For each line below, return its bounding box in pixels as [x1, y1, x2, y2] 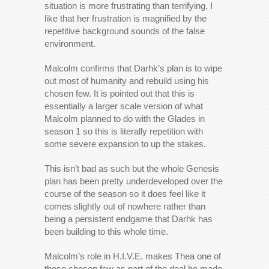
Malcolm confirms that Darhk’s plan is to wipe [44, 62, 222, 73]
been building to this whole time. [44, 226, 168, 237]
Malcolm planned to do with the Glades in [44, 113, 205, 124]
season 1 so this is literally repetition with [44, 125, 203, 136]
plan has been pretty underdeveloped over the [44, 175, 223, 186]
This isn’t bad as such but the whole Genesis [44, 163, 219, 174]
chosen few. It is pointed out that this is [44, 88, 195, 98]
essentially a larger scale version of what [44, 100, 203, 111]
